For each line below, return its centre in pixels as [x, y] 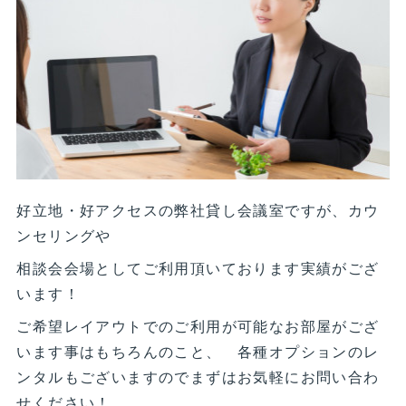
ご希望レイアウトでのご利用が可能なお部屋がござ [198, 326]
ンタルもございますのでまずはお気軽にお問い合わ [198, 377]
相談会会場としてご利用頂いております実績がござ [198, 268]
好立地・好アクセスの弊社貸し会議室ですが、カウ [198, 210]
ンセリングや [64, 236]
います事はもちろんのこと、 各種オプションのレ [198, 352]
